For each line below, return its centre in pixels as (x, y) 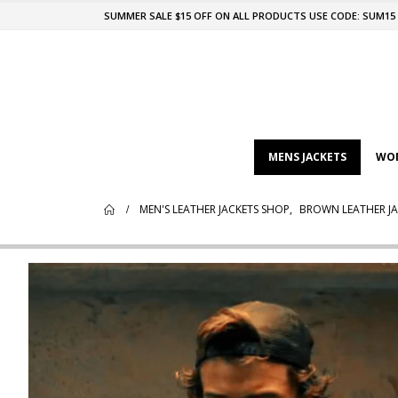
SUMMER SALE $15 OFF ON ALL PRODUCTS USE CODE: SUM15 (250, 16)
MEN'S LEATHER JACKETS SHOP (215, 210)
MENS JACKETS (307, 157)
